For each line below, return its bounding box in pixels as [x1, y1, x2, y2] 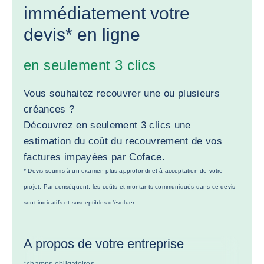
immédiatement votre [24, 4, 190, 23]
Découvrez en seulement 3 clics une [24, 120, 191, 131]
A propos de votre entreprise [24, 236, 184, 251]
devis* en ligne [24, 25, 140, 44]
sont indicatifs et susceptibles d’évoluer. [24, 199, 136, 206]
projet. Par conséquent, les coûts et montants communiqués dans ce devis [24, 183, 236, 190]
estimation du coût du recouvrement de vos [24, 136, 222, 147]
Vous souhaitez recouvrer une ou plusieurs [24, 88, 220, 99]
